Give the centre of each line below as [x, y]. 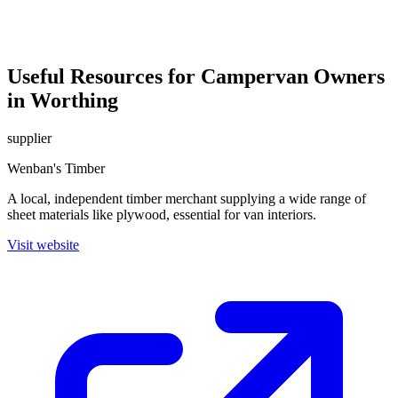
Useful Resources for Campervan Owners [196, 77]
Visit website [43, 245]
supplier [29, 138]
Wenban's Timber [56, 168]
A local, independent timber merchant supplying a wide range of [187, 199]
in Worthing [63, 101]
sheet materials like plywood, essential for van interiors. [162, 215]
